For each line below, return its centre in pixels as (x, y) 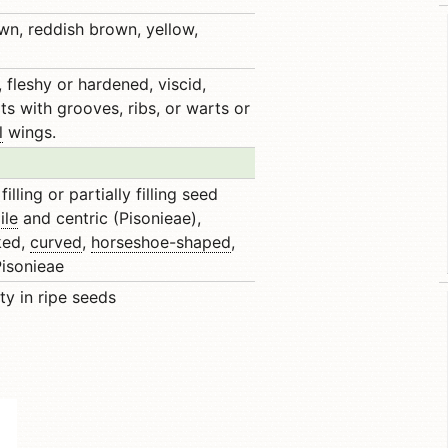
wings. (29, 132)
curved (56, 242)
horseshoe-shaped (161, 242)
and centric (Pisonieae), (109, 218)
